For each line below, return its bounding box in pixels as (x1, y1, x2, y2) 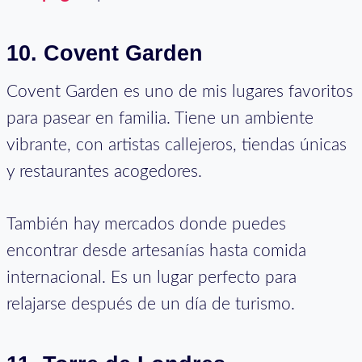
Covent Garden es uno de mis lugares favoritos (6, 83, 353, 101)
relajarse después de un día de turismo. (6, 296, 295, 314)
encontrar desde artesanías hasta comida (6, 242, 306, 260)
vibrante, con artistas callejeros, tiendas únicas (6, 137, 347, 154)
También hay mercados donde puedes (6, 216, 286, 234)
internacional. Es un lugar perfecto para (6, 269, 297, 287)
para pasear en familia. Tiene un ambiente (6, 110, 314, 128)
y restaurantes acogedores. (6, 163, 202, 181)
